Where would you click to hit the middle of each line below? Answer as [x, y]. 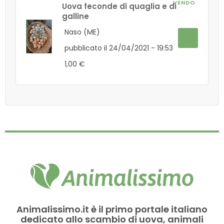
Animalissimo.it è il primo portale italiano [112, 209]
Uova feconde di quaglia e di [119, 6]
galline [75, 16]
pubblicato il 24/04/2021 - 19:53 [118, 48]
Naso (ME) [82, 32]
